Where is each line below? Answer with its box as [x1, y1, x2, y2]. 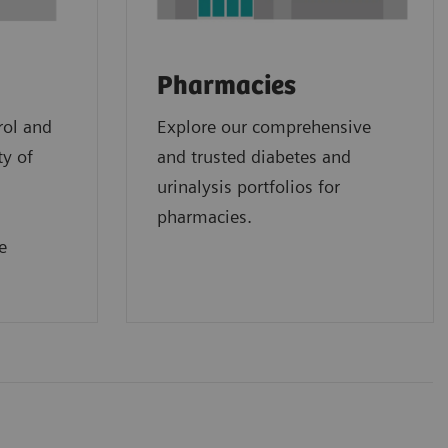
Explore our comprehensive [157, 116, 371, 138]
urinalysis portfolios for [157, 176, 340, 198]
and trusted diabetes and [157, 146, 351, 168]
